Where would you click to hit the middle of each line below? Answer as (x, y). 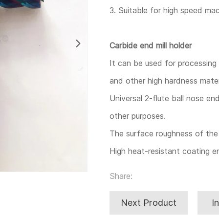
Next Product (149, 203)
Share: (121, 176)
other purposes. (138, 116)
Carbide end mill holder (151, 45)
